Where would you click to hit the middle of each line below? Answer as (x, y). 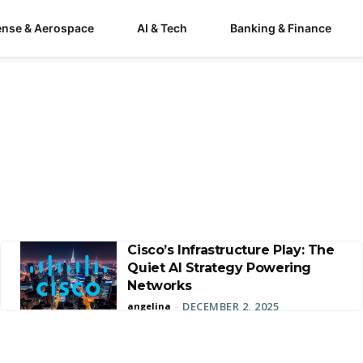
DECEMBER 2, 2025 (231, 306)
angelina (149, 306)
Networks (160, 286)
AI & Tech (162, 28)
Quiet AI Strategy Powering (219, 268)
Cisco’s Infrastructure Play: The (231, 250)
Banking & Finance (281, 28)
